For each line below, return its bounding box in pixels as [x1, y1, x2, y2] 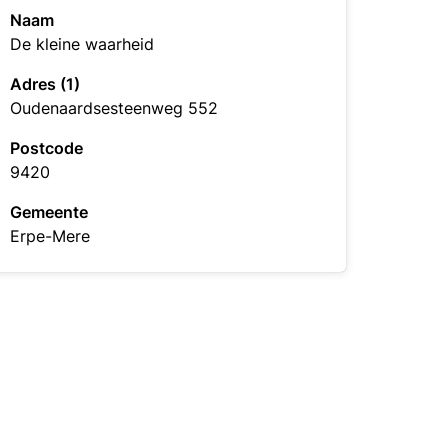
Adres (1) [10, 74, 80, 94]
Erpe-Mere [10, 226, 90, 246]
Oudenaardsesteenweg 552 [10, 98, 218, 118]
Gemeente [10, 202, 88, 222]
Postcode [10, 138, 83, 158]
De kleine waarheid [10, 34, 154, 54]
